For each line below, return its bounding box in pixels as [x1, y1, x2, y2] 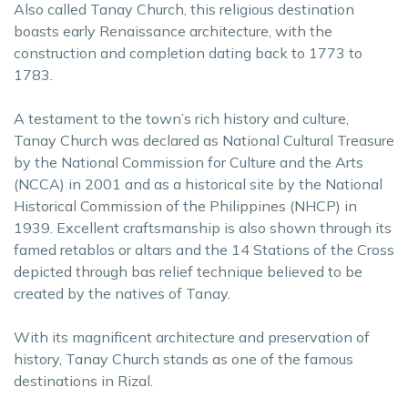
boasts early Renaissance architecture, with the [14, 22, 332, 40]
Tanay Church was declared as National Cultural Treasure [14, 131, 394, 149]
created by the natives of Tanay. [14, 284, 230, 302]
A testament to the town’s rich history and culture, [14, 109, 349, 127]
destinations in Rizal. [14, 372, 153, 390]
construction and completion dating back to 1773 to [14, 44, 362, 62]
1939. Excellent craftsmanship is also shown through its [14, 219, 392, 237]
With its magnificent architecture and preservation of [14, 328, 370, 346]
